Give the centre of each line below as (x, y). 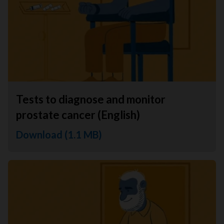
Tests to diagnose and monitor (91, 99)
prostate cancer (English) (78, 114)
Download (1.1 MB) (59, 134)
